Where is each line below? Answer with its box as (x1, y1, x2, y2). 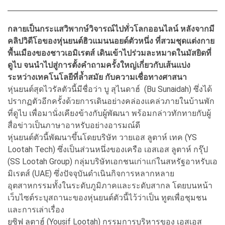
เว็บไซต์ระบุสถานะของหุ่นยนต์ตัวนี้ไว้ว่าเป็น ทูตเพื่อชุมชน (8, 192, 207, 202)
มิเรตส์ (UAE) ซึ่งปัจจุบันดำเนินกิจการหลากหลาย (8, 168, 174, 178)
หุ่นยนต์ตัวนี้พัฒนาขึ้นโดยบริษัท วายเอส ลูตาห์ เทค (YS (8, 132, 197, 142)
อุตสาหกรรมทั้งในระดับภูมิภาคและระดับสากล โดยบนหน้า (8, 180, 212, 190)
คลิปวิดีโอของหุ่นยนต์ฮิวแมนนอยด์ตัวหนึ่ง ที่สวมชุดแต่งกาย (8, 36, 214, 46)
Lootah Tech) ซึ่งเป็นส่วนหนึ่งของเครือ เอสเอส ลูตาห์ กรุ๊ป (8, 144, 208, 154)
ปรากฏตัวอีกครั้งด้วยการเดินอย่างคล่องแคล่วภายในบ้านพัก (8, 96, 214, 106)
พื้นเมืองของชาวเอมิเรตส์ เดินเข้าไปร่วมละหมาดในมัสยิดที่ (8, 48, 211, 58)
